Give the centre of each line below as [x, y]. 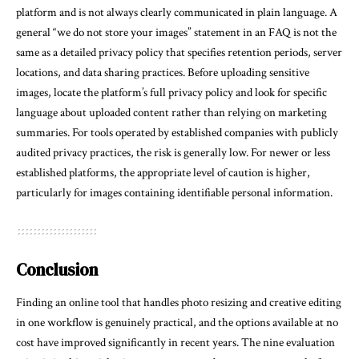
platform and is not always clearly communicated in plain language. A [177, 12]
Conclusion [57, 269]
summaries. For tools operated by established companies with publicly [177, 132]
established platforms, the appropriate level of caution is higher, [163, 172]
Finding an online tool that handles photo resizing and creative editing [179, 303]
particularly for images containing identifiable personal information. [174, 192]
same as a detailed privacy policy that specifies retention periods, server [179, 52]
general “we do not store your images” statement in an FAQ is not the [176, 32]
